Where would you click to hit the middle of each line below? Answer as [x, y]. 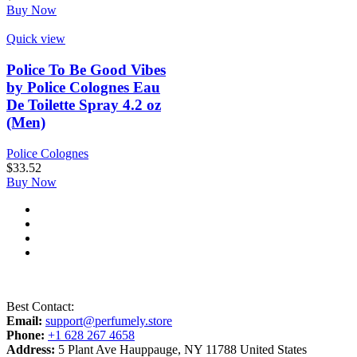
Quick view [36, 39]
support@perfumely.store [109, 320]
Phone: [25, 335]
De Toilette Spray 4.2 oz [84, 105]
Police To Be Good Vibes [86, 70]
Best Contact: [40, 306]
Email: [24, 320]
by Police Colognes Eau [83, 88]
